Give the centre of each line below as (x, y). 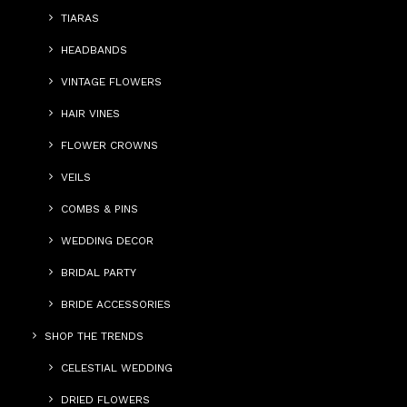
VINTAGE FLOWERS (111, 82)
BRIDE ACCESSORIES (116, 304)
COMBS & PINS (99, 209)
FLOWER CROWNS (109, 145)
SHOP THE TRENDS (94, 336)
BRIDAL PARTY (99, 273)
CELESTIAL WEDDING (117, 368)
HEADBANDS (94, 50)
